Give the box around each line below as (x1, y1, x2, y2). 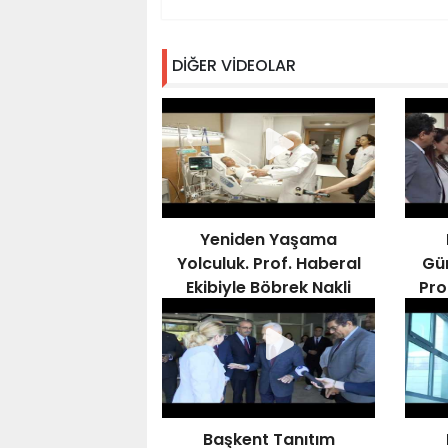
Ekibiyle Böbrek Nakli (186, 276, 352, 299)
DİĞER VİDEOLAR (172, 54, 296, 77)
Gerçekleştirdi (211, 300, 327, 323)
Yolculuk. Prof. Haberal (176, 252, 361, 275)
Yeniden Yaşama (200, 228, 338, 251)
